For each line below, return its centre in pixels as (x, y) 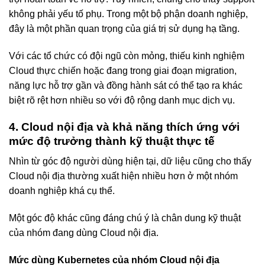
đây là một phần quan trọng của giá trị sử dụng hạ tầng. (124, 29)
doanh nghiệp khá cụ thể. (62, 191)
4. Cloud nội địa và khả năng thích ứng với (124, 127)
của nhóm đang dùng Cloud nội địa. (84, 233)
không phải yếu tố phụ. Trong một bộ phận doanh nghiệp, (128, 14)
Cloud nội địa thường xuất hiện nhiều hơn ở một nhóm (123, 176)
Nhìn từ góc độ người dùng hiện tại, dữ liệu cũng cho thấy (130, 161)
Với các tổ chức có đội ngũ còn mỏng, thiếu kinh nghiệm (127, 56)
